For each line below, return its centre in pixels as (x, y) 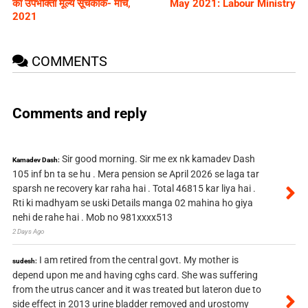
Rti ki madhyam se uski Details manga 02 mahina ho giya (132, 203)
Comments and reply (79, 113)
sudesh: (24, 261)
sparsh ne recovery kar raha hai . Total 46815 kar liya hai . (134, 189)
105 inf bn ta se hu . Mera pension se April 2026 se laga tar (135, 174)
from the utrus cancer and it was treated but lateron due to (136, 290)
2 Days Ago (28, 232)
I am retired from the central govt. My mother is (139, 260)
